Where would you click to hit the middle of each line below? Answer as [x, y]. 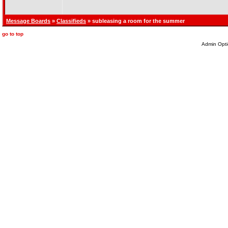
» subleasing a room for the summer [135, 21]
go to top [13, 34]
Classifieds [71, 21]
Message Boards [28, 21]
